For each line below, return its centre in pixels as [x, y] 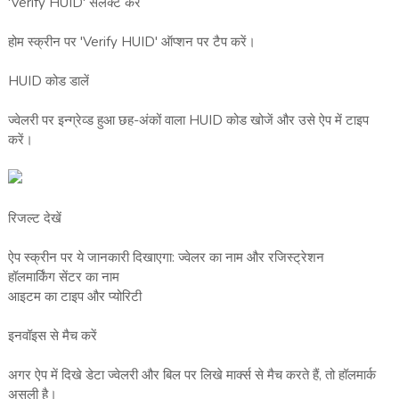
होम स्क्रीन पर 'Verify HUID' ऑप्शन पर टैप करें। [131, 42]
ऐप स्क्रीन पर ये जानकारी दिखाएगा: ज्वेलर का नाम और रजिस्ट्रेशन [166, 258]
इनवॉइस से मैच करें [52, 336]
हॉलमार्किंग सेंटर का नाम [63, 277]
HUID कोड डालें [48, 81]
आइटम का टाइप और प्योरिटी [74, 297]
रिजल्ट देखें [34, 219]
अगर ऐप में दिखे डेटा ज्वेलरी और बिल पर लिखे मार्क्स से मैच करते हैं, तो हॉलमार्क [191, 375]
